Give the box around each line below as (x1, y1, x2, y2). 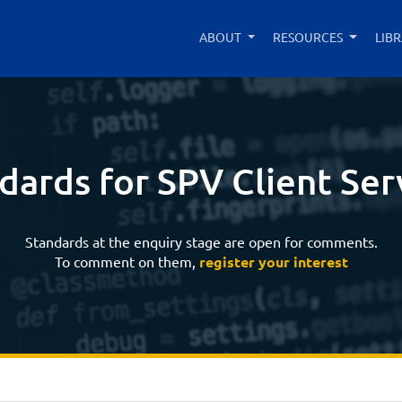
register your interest (198, 252, 348, 271)
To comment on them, (54, 252, 199, 270)
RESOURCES (273, 29, 344, 45)
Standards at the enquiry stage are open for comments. (24, 232, 378, 250)
